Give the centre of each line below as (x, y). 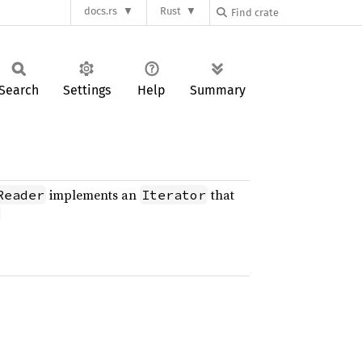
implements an (93, 195)
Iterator (174, 195)
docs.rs (101, 11)
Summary (218, 90)
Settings (86, 90)
